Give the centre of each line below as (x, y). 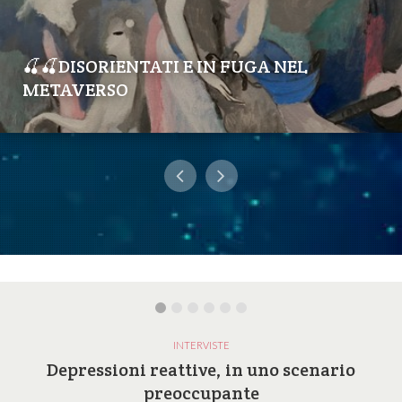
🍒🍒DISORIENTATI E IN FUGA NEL (165, 67)
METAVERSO (75, 90)
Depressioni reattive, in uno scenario (201, 370)
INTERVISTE (201, 345)
